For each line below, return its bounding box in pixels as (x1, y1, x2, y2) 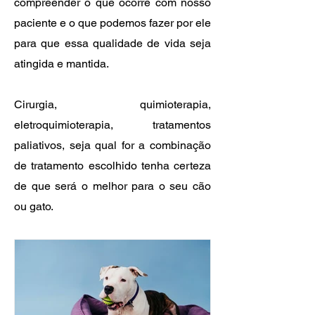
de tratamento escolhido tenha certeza (14, 159, 211, 172)
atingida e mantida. (14, 57, 109, 70)
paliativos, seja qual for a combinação (14, 139, 211, 152)
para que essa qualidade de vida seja (14, 37, 211, 50)
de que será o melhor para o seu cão (14, 179, 211, 193)
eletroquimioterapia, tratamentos (14, 118, 211, 131)
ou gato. (14, 200, 53, 213)
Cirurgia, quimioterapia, (14, 98, 211, 111)
